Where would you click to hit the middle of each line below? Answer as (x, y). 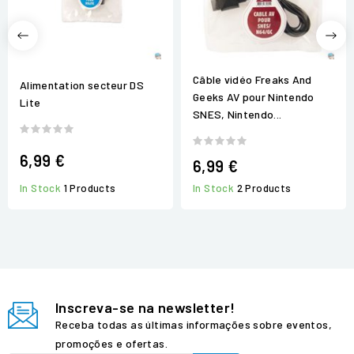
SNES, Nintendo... (237, 114)
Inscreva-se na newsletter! (145, 308)
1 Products (90, 188)
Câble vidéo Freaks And (252, 79)
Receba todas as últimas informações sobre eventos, (194, 325)
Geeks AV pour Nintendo (254, 96)
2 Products (264, 188)
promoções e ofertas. (111, 344)
